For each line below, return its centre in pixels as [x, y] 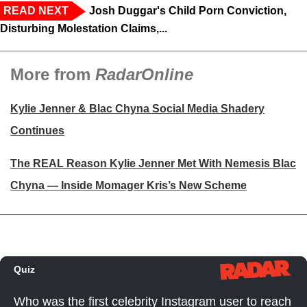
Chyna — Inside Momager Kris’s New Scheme [128, 186]
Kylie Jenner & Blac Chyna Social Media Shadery [137, 109]
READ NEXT [36, 11]
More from [53, 75]
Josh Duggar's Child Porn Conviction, [188, 11]
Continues [37, 131]
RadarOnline [144, 75]
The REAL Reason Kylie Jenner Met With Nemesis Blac [153, 164]
